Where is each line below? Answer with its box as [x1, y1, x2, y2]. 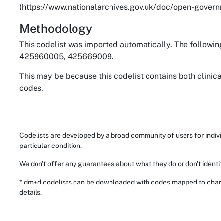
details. [19, 188, 42, 196]
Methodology [19, 21, 92, 35]
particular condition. [19, 141, 82, 149]
